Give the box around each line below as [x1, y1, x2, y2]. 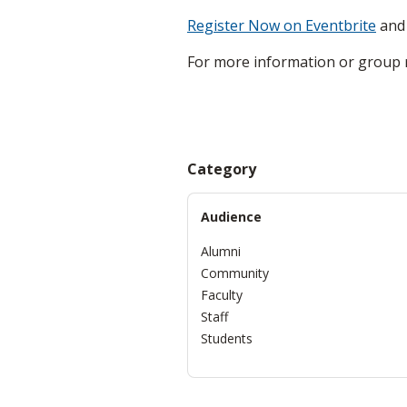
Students [201, 329, 253, 347]
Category [187, 158, 256, 179]
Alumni [201, 242, 241, 260]
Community [201, 263, 269, 282]
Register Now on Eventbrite [187, 15, 376, 35]
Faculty [201, 285, 243, 303]
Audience [201, 207, 262, 225]
